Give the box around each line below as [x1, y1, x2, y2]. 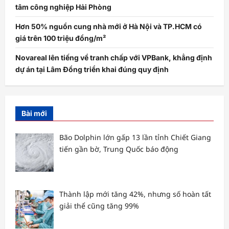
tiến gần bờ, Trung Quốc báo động [59, 144, 178, 154]
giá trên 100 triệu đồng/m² [15, 34, 106, 43]
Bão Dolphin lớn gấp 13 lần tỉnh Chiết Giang [59, 132, 211, 143]
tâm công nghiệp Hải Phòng [15, 3, 111, 12]
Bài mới [21, 109, 47, 118]
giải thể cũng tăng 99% [59, 200, 139, 211]
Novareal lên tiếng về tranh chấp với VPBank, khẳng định [15, 53, 212, 62]
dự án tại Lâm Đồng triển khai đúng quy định [15, 65, 169, 74]
